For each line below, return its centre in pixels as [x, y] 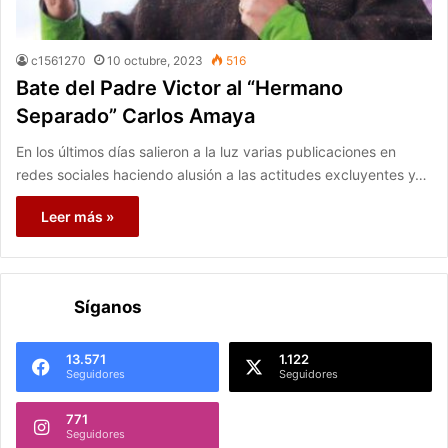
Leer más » [77, 217]
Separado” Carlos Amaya [135, 116]
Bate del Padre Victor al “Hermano [179, 88]
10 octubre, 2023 [155, 61]
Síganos [108, 307]
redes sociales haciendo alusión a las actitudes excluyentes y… [221, 175]
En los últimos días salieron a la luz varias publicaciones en [206, 152]
